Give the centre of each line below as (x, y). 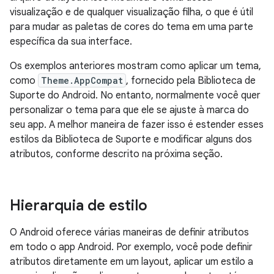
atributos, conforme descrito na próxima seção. (116, 154)
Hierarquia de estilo (79, 205)
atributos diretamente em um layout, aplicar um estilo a (131, 261)
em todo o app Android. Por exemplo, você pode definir (131, 247)
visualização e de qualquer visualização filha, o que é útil (131, 12)
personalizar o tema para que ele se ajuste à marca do (129, 110)
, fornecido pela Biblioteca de (191, 80)
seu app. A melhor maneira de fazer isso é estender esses (137, 124)
